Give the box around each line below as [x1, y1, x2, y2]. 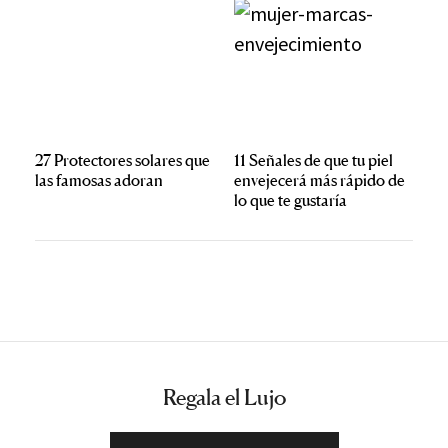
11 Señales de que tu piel [234, 150, 393, 171]
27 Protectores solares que [35, 150, 210, 171]
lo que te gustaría [234, 190, 347, 211]
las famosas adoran [35, 170, 163, 191]
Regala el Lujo [162, 384, 286, 411]
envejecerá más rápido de [234, 170, 405, 191]
